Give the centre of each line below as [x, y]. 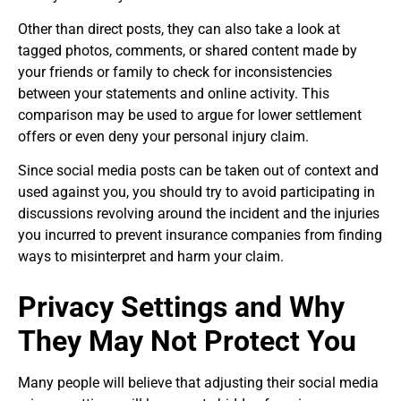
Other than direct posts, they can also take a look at [179, 29]
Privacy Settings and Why [181, 307]
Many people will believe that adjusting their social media [198, 383]
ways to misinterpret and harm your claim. [151, 257]
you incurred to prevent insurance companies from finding [200, 235]
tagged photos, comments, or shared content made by [188, 50]
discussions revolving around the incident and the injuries [199, 214]
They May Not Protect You [187, 341]
